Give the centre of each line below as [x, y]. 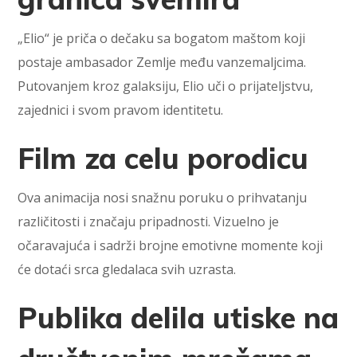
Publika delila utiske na [178, 317]
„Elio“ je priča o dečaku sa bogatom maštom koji [162, 38]
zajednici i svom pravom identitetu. [121, 110]
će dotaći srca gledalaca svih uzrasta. [127, 269]
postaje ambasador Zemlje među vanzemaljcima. [162, 62]
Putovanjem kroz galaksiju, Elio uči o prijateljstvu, [166, 86]
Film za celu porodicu [163, 158]
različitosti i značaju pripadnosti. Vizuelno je [149, 221]
